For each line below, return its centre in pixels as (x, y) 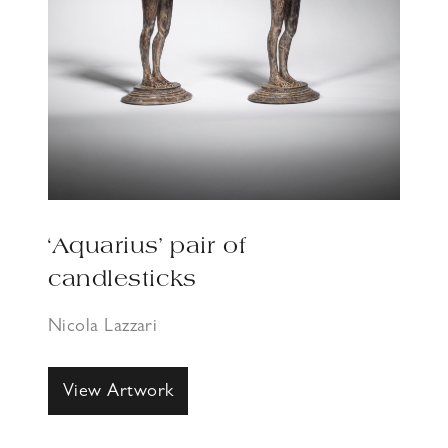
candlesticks (122, 281)
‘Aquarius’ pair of (147, 248)
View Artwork (118, 393)
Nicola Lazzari (103, 328)
